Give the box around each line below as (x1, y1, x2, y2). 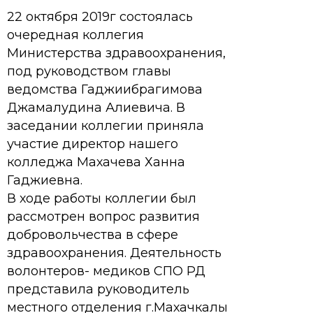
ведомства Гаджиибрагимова (7, 82, 203, 97)
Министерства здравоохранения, (7, 45, 226, 61)
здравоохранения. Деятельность (7, 245, 221, 261)
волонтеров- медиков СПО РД (7, 263, 205, 279)
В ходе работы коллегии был (7, 191, 196, 206)
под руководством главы (7, 64, 171, 79)
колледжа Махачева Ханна (7, 154, 185, 170)
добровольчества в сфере (7, 227, 178, 242)
